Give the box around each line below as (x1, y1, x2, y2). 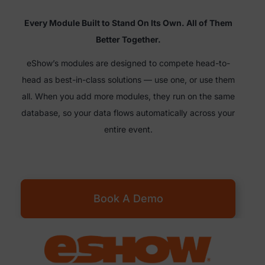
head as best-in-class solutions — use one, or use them (21, 74, 235, 85)
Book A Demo (93, 192, 163, 205)
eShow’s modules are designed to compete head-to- (26, 57, 230, 68)
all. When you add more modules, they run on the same (21, 91, 235, 101)
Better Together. (95, 34, 161, 44)
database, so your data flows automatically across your (21, 107, 235, 118)
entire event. (104, 124, 153, 134)
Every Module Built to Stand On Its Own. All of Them (24, 17, 232, 28)
